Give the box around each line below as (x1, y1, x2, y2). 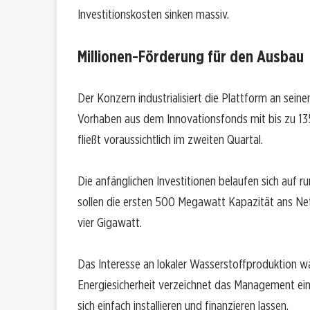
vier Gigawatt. (77, 215, 142, 231)
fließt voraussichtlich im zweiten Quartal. (77, 131, 263, 148)
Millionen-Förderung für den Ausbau (77, 46, 304, 67)
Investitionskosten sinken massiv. (77, 6, 229, 23)
